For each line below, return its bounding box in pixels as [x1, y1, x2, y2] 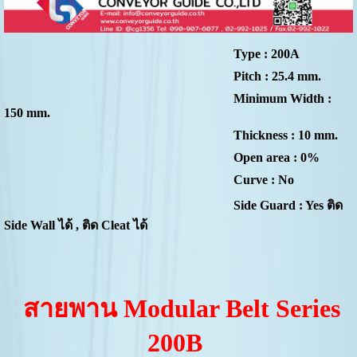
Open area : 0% [3, 151, 320, 165]
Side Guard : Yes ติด [3, 198, 343, 213]
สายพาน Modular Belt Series [16, 294, 340, 324]
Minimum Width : [3, 92, 331, 106]
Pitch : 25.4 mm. [3, 69, 321, 84]
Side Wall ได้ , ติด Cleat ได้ [3, 218, 147, 233]
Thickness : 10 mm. [3, 128, 338, 143]
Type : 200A [3, 47, 300, 61]
